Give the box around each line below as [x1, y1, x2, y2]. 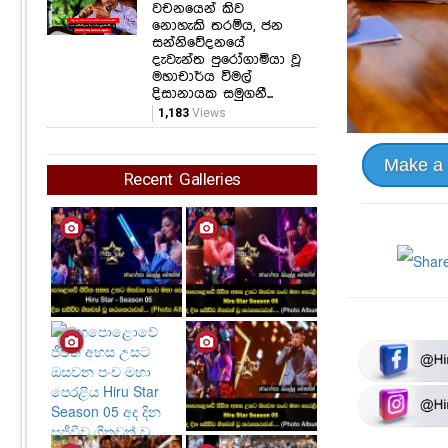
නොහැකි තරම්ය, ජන [152, 17, 283, 34]
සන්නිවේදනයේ [152, 34, 245, 51]
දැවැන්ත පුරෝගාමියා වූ [152, 51, 301, 68]
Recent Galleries [123, 171, 241, 189]
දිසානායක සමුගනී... [152, 85, 273, 102]
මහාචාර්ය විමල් [152, 68, 252, 85]
